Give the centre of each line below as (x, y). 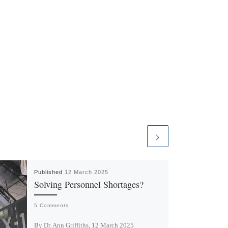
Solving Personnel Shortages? (89, 184)
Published (49, 172)
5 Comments (51, 206)
